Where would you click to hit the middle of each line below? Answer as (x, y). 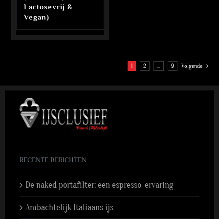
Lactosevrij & (48, 6)
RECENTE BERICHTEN (53, 160)
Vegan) (37, 17)
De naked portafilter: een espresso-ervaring (99, 185)
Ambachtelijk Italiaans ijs (69, 207)
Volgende (192, 66)
